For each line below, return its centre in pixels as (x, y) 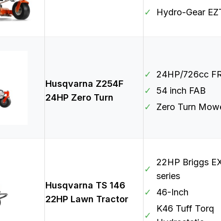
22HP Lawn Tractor (87, 199)
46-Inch (172, 192)
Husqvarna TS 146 (85, 185)
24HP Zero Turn (79, 98)
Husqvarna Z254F (84, 84)
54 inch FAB (181, 91)
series (168, 176)
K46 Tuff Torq (185, 209)
